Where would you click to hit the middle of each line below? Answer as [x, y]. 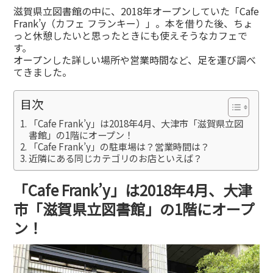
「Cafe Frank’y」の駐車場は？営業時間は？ [119, 146]
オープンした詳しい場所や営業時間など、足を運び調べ [135, 59]
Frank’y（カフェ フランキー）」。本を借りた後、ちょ [133, 23]
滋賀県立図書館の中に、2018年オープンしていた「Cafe [136, 11]
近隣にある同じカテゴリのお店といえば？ [116, 158]
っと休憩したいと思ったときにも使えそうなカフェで [131, 35]
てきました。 [43, 72]
